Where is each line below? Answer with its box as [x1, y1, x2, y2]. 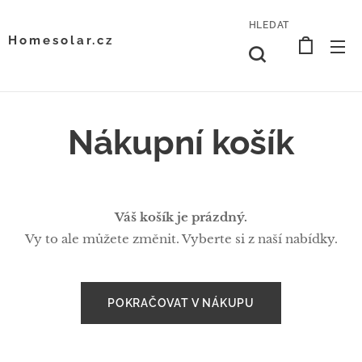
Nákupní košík [68, 123, 294, 162]
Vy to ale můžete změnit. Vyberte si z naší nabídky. [24, 231, 338, 246]
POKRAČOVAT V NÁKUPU [107, 297, 255, 309]
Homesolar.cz [8, 32, 115, 48]
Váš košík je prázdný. [115, 209, 247, 225]
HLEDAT [248, 19, 289, 31]
